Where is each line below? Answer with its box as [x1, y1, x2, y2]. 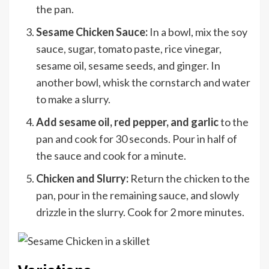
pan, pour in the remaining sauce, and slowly [36, 188, 239, 202]
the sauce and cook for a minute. [36, 148, 186, 162]
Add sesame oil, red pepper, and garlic [36, 115, 219, 128]
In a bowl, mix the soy [150, 25, 247, 38]
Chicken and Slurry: [36, 171, 128, 185]
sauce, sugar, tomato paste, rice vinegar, [36, 41, 222, 55]
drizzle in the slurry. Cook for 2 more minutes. [36, 205, 244, 219]
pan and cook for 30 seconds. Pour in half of [36, 131, 237, 145]
